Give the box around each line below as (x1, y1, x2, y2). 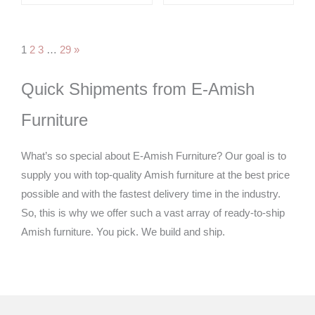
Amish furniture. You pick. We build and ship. (21, 226, 225, 238)
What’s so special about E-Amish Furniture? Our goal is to (21, 150, 286, 162)
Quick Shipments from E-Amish (21, 79, 255, 98)
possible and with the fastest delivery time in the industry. (21, 188, 281, 200)
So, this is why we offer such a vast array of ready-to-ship (21, 207, 285, 219)
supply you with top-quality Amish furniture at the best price (21, 169, 290, 181)
